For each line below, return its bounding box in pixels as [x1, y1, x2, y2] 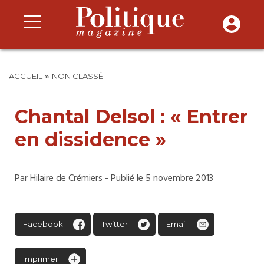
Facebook [23, 219, 63, 229]
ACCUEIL [9, 71, 42, 81]
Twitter [101, 219, 128, 229]
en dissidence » [15, 128, 166, 151]
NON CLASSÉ [52, 71, 103, 81]
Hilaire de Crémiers [30, 171, 103, 186]
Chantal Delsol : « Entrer [15, 105, 247, 128]
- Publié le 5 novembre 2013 [103, 171, 213, 186]
